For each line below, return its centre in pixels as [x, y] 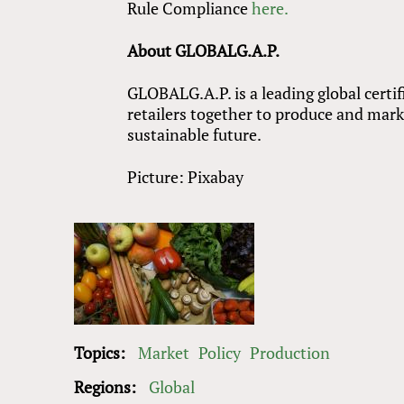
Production [290, 353]
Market [164, 353]
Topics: [101, 353]
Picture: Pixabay [186, 177]
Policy [220, 353]
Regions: [107, 387]
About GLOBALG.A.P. [204, 51]
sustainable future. [195, 135]
